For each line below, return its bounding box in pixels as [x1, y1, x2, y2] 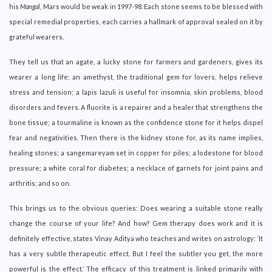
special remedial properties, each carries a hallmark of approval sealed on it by [9, 17, 263, 25]
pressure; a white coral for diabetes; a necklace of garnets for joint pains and [9, 163, 263, 172]
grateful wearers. [9, 32, 64, 41]
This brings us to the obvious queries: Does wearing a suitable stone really [9, 203, 263, 212]
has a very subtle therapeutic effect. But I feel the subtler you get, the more [9, 249, 263, 257]
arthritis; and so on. [9, 178, 70, 187]
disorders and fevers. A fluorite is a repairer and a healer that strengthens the [9, 103, 263, 111]
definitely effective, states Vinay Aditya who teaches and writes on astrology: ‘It [9, 234, 263, 242]
